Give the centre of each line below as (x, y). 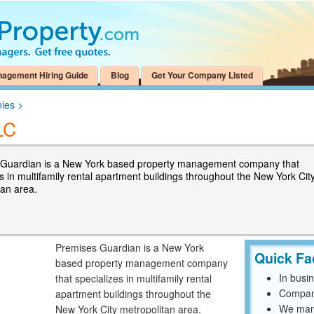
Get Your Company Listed (202, 75)
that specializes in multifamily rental (134, 279)
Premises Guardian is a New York (130, 248)
